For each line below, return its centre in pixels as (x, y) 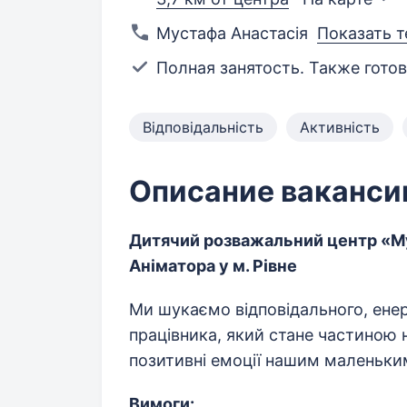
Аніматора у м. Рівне (213, 266)
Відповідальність (203, 128)
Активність (340, 128)
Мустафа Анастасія (232, 34)
